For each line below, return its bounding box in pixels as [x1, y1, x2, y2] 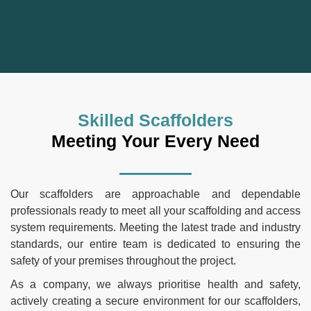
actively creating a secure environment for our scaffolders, [10, 294, 301, 307]
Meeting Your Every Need [51, 131, 260, 151]
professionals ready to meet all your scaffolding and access [10, 204, 301, 217]
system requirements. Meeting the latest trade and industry [10, 221, 301, 233]
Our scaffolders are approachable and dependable [10, 187, 301, 200]
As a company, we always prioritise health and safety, [10, 278, 301, 290]
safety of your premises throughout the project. [10, 254, 236, 267]
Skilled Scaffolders [78, 110, 233, 131]
